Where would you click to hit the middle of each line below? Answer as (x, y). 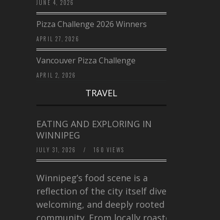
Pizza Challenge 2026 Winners (92, 24)
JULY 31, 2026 (57, 150)
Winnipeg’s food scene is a (92, 178)
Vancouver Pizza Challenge (86, 61)
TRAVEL (101, 93)
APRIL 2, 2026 (56, 75)
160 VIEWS (108, 150)
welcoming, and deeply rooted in (106, 205)
